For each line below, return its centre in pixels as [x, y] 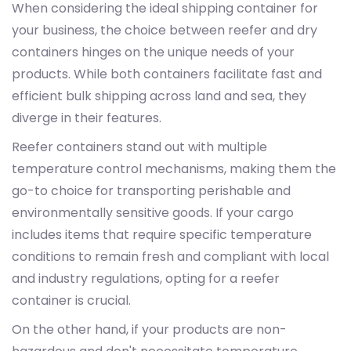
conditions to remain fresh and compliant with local [170, 256]
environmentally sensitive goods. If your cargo [153, 212]
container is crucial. [71, 300]
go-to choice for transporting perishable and [151, 190]
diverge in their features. [87, 118]
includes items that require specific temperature [162, 234]
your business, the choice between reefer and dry [165, 30]
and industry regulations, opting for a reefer [146, 278]
